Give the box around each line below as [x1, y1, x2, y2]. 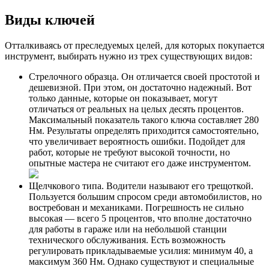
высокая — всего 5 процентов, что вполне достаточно [29, 213, 252, 223]
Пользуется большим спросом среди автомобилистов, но [29, 191, 262, 202]
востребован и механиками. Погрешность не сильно [29, 202, 244, 213]
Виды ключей [5, 11, 95, 28]
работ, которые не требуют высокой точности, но [29, 147, 230, 157]
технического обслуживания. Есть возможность [29, 234, 225, 245]
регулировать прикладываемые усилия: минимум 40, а [29, 245, 253, 256]
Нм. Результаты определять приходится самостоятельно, [29, 125, 259, 136]
